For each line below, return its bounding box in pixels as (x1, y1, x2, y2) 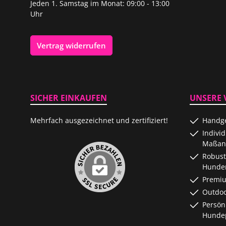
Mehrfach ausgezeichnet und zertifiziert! (30, 115, 168, 125)
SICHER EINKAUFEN (30, 92, 107, 103)
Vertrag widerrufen (37, 40, 106, 50)
